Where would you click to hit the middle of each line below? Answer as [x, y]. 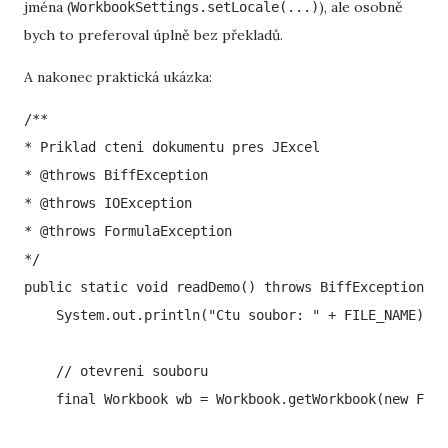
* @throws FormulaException [128, 231]
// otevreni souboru [116, 371]
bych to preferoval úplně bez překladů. [153, 35]
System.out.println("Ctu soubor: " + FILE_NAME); [228, 315]
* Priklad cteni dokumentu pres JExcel [172, 147]
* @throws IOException [108, 203]
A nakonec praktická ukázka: [118, 77]
